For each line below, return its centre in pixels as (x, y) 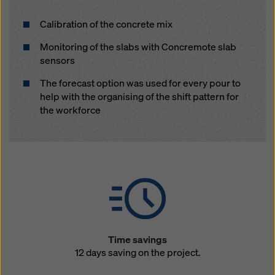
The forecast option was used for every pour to (140, 83)
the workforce (70, 110)
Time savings (137, 240)
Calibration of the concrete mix (106, 24)
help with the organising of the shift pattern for (139, 97)
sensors (57, 60)
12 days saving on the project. (137, 253)
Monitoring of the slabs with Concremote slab (138, 47)
